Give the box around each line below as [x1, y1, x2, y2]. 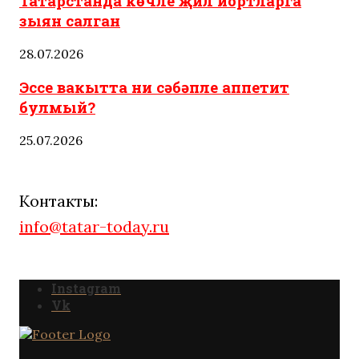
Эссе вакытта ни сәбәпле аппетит [19, 76, 289, 97]
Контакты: [19, 190, 98, 211]
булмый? [19, 96, 95, 117]
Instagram [51, 279, 121, 296]
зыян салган [19, 10, 120, 31]
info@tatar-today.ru [19, 216, 169, 236]
